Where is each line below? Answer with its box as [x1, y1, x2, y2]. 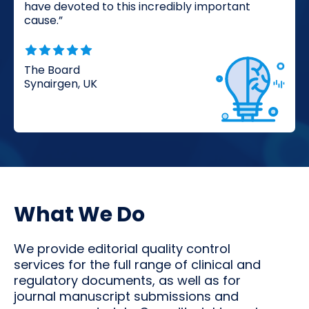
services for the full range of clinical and [14, 256, 261, 274]
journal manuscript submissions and [14, 288, 239, 306]
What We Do [14, 200, 145, 230]
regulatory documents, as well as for [14, 272, 241, 290]
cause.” [24, 12, 63, 29]
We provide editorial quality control [14, 240, 230, 258]
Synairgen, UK [24, 76, 97, 92]
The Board [24, 62, 80, 79]
